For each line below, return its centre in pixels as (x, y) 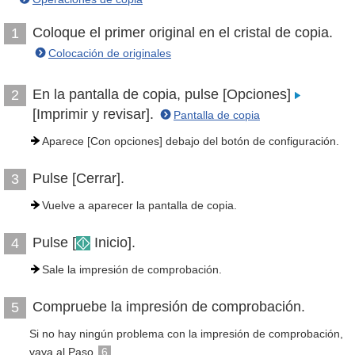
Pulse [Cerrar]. (78, 178)
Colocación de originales (110, 53)
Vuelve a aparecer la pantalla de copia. (139, 205)
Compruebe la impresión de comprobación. (169, 307)
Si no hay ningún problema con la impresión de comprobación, (186, 334)
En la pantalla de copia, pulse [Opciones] (164, 94)
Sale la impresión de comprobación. (132, 269)
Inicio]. (113, 242)
